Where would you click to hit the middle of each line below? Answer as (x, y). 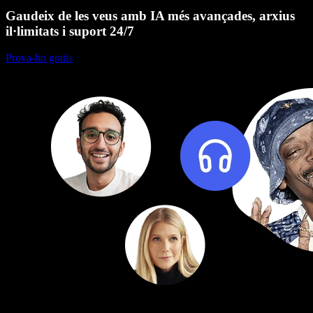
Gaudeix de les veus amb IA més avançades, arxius (150, 15)
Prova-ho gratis (39, 58)
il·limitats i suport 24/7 (70, 31)
